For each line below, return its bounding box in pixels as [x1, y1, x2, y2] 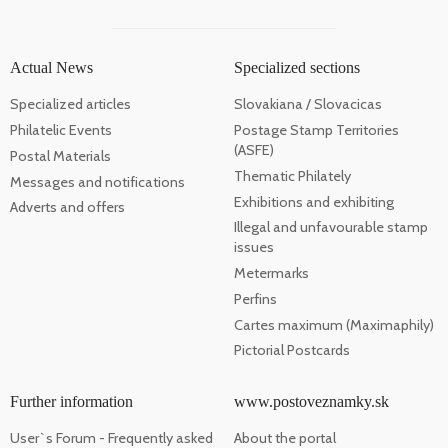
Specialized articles [10, 95, 131, 114]
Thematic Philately [234, 166, 351, 185]
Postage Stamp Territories [234, 121, 399, 140]
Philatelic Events [10, 121, 112, 140]
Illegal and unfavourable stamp [234, 218, 428, 237]
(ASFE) [234, 141, 274, 160]
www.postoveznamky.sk [234, 393, 389, 411]
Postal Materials [10, 146, 111, 165]
